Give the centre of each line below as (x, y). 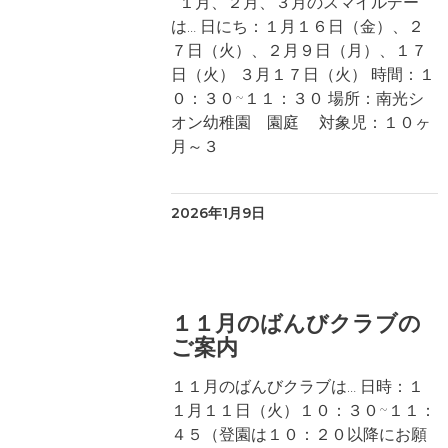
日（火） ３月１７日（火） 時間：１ (303, 74)
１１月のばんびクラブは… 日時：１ (297, 386)
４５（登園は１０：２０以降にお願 (299, 434)
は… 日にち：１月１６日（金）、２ (297, 26)
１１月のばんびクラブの (296, 323)
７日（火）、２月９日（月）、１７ (299, 50)
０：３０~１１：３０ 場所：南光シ (297, 98)
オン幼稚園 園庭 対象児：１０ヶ (301, 122)
